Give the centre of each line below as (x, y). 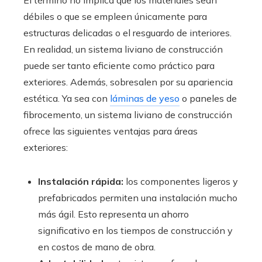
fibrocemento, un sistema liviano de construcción (128, 115)
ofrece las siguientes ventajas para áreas (111, 131)
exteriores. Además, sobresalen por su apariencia (128, 82)
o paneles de (208, 98)
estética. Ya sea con (67, 98)
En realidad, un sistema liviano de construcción (123, 49)
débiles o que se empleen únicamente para (115, 16)
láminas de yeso (145, 98)
